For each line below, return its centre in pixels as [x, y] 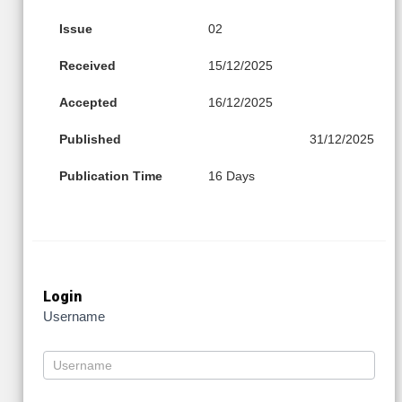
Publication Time [111, 175]
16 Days [232, 175]
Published [90, 139]
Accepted [88, 102]
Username [74, 316]
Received [87, 65]
